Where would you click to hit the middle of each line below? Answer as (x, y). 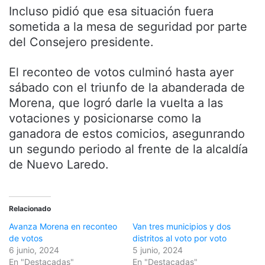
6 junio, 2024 (34, 250)
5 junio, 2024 (158, 250)
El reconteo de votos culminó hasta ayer (121, 72)
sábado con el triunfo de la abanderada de (127, 88)
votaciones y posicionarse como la (105, 119)
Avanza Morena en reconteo (63, 227)
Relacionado (30, 209)
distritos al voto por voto (180, 238)
